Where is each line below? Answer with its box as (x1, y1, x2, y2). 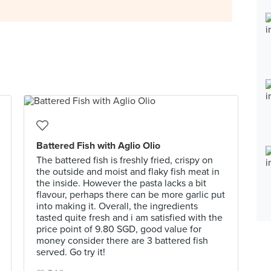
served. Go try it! (36, 246, 105, 258)
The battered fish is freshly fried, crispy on (36, 154, 213, 166)
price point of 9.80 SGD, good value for (36, 223, 201, 235)
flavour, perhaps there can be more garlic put (36, 189, 225, 201)
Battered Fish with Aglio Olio (36, 140, 160, 152)
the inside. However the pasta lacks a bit (36, 177, 206, 189)
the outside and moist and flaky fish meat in (36, 166, 220, 178)
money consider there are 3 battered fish (36, 235, 208, 247)
